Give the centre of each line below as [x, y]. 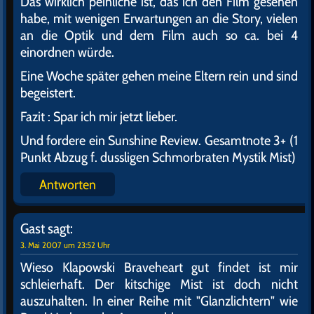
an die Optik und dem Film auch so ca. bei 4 [159, 35]
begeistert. [48, 93]
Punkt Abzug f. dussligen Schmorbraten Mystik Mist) [158, 157]
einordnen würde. [67, 52]
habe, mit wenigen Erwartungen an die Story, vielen [159, 18]
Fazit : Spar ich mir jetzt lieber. [99, 116]
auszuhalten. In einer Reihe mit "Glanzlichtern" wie [159, 301]
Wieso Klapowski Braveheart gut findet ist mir [159, 267]
